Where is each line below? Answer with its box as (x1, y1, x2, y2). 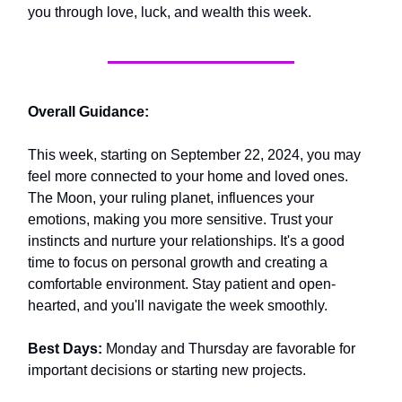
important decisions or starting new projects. (28, 363, 306, 378)
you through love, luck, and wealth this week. (28, 4, 311, 20)
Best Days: (28, 341, 102, 356)
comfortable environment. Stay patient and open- (28, 276, 336, 292)
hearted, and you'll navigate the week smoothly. (28, 298, 328, 313)
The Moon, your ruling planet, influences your (28, 190, 314, 205)
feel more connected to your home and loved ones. (28, 169, 348, 184)
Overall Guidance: (28, 104, 149, 119)
